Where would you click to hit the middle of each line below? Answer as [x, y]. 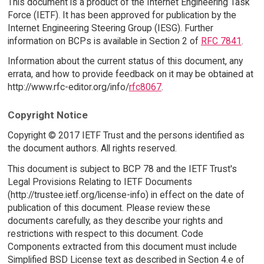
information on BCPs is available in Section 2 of [104, 41]
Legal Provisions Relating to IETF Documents [100, 181]
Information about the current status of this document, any [125, 61]
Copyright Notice [47, 115]
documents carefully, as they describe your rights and [115, 220]
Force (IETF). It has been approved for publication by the [122, 15]
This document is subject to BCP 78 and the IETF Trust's [122, 169]
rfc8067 [145, 87]
